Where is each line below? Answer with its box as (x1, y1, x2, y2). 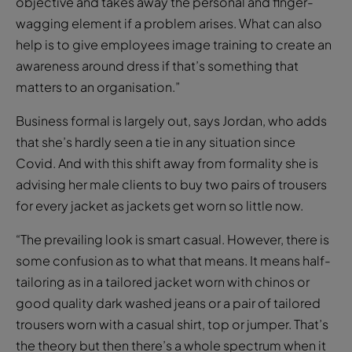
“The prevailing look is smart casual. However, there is (16, 230, 329, 247)
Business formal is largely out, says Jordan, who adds (16, 112, 327, 129)
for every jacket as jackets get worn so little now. (16, 196, 303, 214)
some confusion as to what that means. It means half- (16, 251, 331, 269)
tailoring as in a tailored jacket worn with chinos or (16, 273, 310, 290)
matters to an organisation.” (16, 78, 180, 95)
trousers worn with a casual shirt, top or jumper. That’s (16, 315, 328, 332)
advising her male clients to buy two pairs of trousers (16, 175, 327, 192)
